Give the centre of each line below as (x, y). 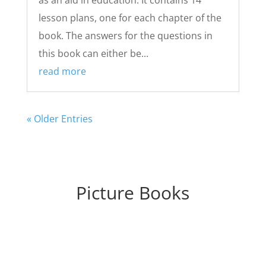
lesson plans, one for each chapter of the (130, 18)
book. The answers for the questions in (125, 35)
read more (62, 71)
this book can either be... (93, 53)
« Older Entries (59, 118)
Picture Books (133, 192)
